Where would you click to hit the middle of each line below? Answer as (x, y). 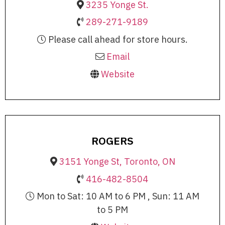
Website (118, 74)
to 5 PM (113, 210)
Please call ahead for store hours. (117, 39)
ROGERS (113, 141)
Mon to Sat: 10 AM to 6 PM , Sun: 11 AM (117, 196)
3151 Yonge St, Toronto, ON (117, 162)
